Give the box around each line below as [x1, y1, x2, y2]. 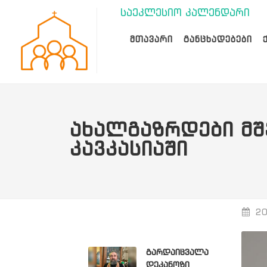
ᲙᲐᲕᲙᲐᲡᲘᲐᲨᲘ [70, 141, 188, 160]
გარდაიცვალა [145, 249, 209, 257]
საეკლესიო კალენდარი [120, 8, 250, 18]
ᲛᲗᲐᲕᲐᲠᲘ [130, 35, 173, 45]
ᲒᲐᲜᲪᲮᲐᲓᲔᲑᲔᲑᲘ [184, 35, 252, 45]
